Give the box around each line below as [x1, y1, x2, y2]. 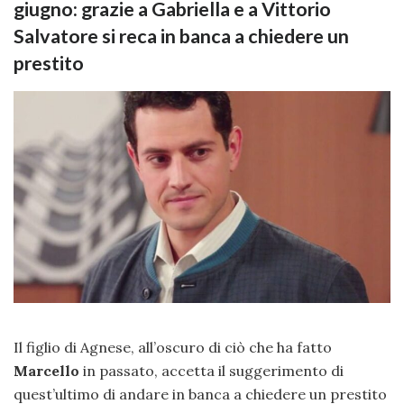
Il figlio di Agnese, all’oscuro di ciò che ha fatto [14, 338, 332, 357]
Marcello [14, 362, 83, 381]
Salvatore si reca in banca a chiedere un [14, 24, 349, 49]
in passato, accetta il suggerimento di [83, 362, 344, 381]
